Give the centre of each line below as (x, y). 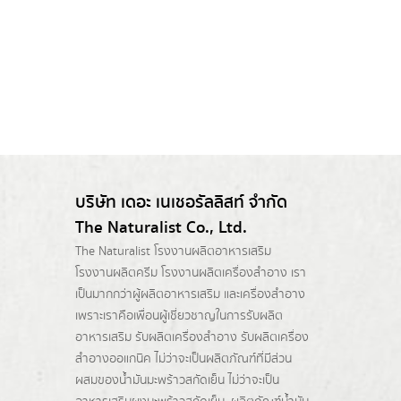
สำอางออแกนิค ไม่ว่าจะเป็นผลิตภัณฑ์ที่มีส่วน (183, 358)
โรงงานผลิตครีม (116, 273)
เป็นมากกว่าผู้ (107, 294)
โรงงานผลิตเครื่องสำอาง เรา (231, 273)
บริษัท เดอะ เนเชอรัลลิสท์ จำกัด (181, 202)
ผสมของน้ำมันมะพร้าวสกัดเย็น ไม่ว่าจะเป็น (177, 380)
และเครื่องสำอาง (262, 294)
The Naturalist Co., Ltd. (161, 227)
